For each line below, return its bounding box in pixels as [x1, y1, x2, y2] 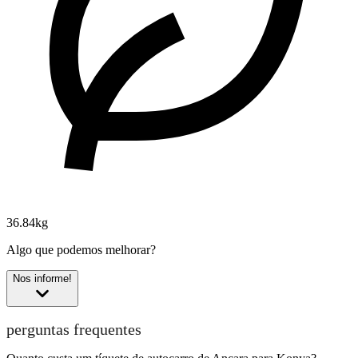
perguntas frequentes [6, 320, 141, 338]
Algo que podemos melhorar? [6, 243, 156, 257]
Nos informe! [13, 272, 72, 285]
